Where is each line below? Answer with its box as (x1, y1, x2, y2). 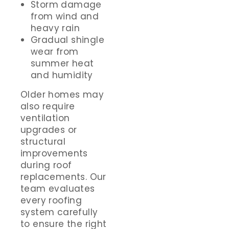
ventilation (20, 112, 70, 125)
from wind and (31, 10, 99, 23)
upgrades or (20, 124, 77, 136)
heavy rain (31, 22, 80, 35)
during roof (20, 159, 72, 172)
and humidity (31, 69, 93, 82)
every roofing (20, 194, 82, 207)
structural (20, 135, 66, 148)
